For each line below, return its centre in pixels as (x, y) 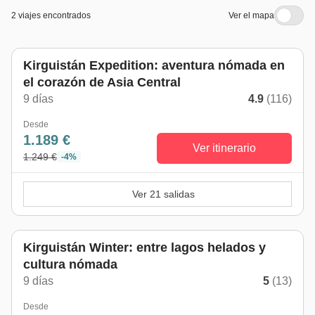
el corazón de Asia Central (102, 82)
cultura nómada (70, 264)
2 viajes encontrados (51, 15)
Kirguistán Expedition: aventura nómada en (154, 65)
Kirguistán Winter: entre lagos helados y (144, 247)
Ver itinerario (224, 148)
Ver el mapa (251, 15)
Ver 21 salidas (163, 194)
